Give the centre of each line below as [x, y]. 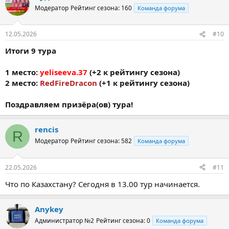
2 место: [22, 83]
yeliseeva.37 [64, 72]
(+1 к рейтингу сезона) [143, 83]
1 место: [22, 72]
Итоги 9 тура [31, 51]
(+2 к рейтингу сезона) [134, 72]
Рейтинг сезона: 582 [101, 141]
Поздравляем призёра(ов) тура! [69, 104]
